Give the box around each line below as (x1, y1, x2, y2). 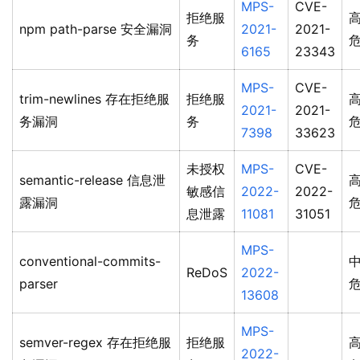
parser (19, 276, 58, 292)
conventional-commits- (19, 253, 161, 270)
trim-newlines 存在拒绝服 (19, 91, 170, 108)
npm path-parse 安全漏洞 (19, 21, 172, 38)
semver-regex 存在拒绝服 (19, 334, 171, 351)
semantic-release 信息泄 (19, 172, 166, 189)
